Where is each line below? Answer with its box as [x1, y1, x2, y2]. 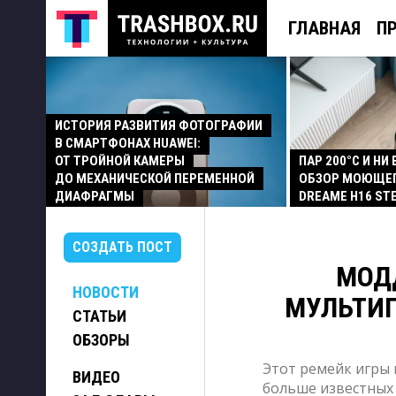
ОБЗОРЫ [72, 331, 130, 349]
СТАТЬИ [72, 307, 126, 325]
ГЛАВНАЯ [288, 17, 361, 39]
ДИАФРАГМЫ [55, 188, 134, 204]
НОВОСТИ [72, 283, 139, 301]
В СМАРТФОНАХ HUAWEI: [55, 135, 201, 151]
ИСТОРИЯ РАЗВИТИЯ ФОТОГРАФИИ [55, 118, 263, 133]
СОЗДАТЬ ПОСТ [72, 239, 172, 255]
